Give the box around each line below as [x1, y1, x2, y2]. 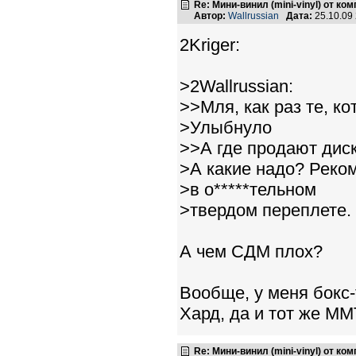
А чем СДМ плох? [180, 242, 323, 261]
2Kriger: [180, 35, 240, 55]
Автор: [194, 10, 226, 21]
